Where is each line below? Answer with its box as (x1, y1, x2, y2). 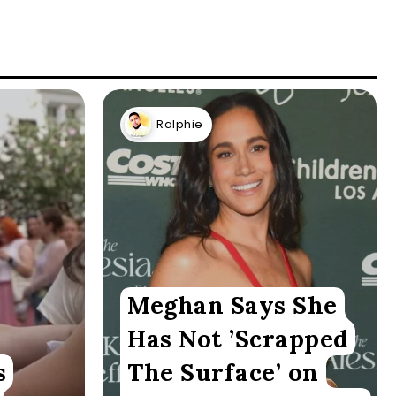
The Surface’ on (127, 356, 319, 387)
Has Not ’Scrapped (127, 323, 348, 354)
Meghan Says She (127, 289, 338, 320)
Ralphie (156, 117, 203, 133)
